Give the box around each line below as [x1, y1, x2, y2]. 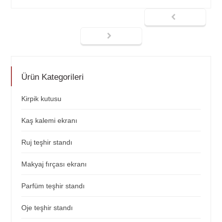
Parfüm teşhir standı [21, 182, 85, 190]
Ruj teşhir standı [21, 138, 73, 147]
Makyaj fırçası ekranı [21, 160, 87, 168]
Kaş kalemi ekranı [21, 116, 78, 125]
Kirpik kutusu [21, 95, 62, 103]
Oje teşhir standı [21, 204, 73, 212]
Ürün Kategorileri [21, 72, 84, 82]
